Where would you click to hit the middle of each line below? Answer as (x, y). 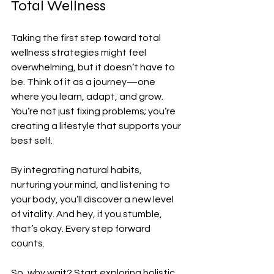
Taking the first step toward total (87, 38)
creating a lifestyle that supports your (97, 126)
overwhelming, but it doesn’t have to (94, 68)
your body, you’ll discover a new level (93, 200)
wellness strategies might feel (80, 53)
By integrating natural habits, (77, 170)
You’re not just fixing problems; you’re (94, 112)
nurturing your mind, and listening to (91, 185)
